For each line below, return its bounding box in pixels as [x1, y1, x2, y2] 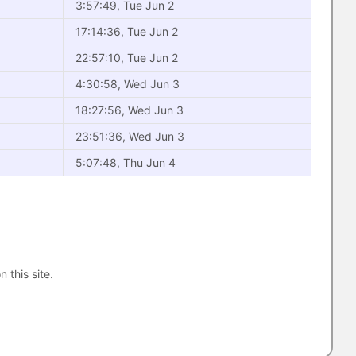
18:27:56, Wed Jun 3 [75, 103, 184, 117]
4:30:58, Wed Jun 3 [75, 77, 180, 91]
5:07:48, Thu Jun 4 [75, 156, 176, 169]
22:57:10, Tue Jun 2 [75, 51, 178, 64]
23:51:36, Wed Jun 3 [75, 130, 184, 143]
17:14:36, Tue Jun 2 [75, 25, 178, 38]
